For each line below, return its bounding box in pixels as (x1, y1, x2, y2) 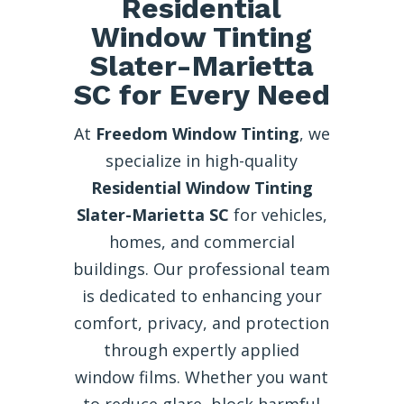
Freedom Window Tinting (95, 122, 299, 144)
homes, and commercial (108, 230, 295, 252)
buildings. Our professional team (73, 257, 331, 280)
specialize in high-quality (106, 149, 298, 171)
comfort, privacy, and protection (74, 311, 330, 334)
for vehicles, (228, 203, 327, 225)
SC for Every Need (73, 77, 330, 112)
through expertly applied (104, 338, 300, 361)
